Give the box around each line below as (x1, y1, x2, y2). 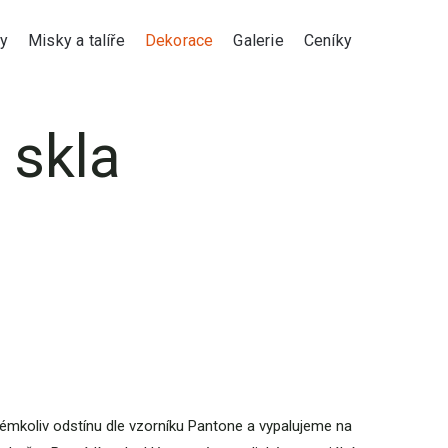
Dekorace (144, 31, 214, 50)
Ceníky (303, 31, 352, 50)
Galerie (233, 31, 284, 50)
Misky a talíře (27, 31, 125, 50)
